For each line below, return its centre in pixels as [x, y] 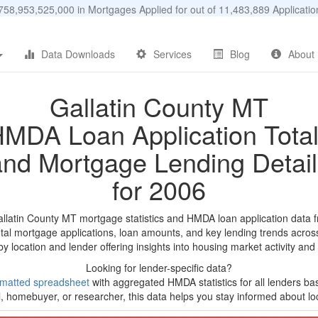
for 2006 [159, 189]
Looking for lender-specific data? [159, 268]
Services [172, 54]
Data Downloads [78, 54]
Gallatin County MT [159, 106]
